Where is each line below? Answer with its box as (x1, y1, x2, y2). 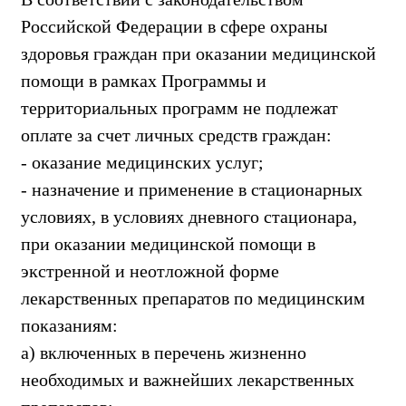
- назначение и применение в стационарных (21, 179, 362, 199)
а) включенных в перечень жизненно (21, 342, 306, 362)
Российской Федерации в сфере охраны (21, 15, 327, 36)
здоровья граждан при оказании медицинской (21, 43, 376, 63)
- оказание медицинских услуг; (21, 151, 264, 172)
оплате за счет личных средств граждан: (21, 124, 332, 145)
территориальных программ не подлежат (21, 97, 338, 118)
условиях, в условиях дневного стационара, (21, 206, 357, 227)
